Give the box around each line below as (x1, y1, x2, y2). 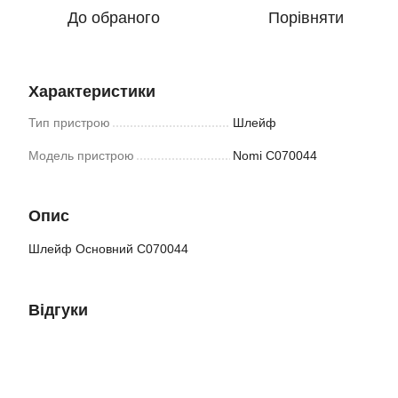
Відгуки (28, 301, 88, 319)
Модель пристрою (28, 148, 134, 163)
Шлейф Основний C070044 (28, 242, 188, 256)
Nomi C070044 (233, 148, 317, 163)
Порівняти (267, 9, 344, 27)
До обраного (68, 9, 160, 27)
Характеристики (28, 83, 155, 100)
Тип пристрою (28, 115, 110, 130)
